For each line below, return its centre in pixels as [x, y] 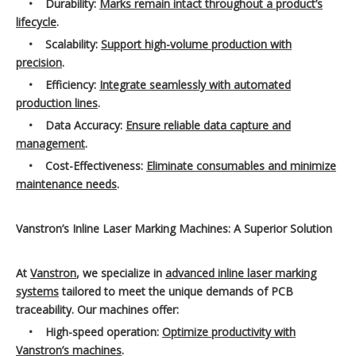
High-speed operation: [104, 332]
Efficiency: [72, 85]
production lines [57, 103]
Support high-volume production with [196, 44]
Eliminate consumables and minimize [241, 166]
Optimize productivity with [229, 332]
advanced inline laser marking [241, 273]
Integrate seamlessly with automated [195, 85]
